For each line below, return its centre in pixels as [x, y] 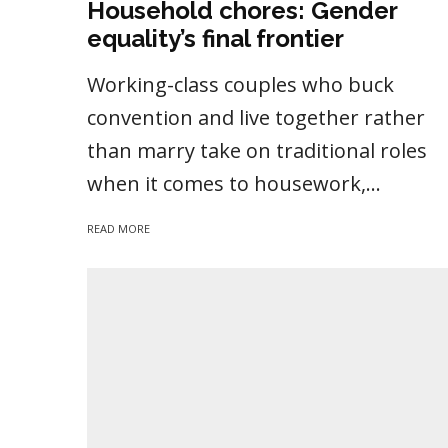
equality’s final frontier [215, 39]
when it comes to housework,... [234, 184]
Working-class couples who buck [240, 85]
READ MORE [118, 229]
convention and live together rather [256, 118]
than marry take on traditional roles [257, 151]
